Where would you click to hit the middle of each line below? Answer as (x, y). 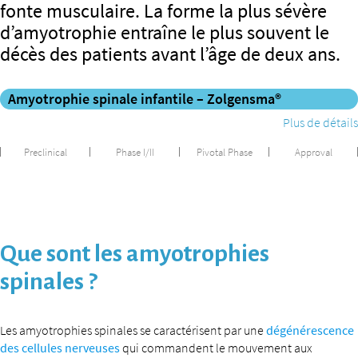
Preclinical (45, 152)
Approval (313, 152)
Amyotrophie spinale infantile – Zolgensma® (145, 99)
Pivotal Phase (224, 152)
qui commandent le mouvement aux (216, 348)
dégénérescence (310, 330)
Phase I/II (135, 152)
